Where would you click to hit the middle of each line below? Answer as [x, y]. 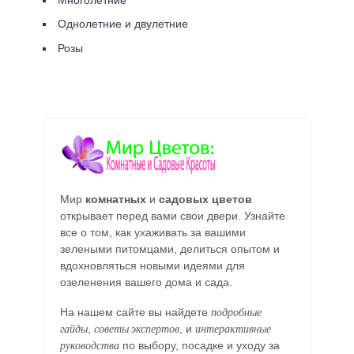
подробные [236, 312]
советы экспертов [137, 328]
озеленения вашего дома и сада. [146, 282]
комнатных [116, 200]
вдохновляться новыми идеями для [153, 266]
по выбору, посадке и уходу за [200, 345]
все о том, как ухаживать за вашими [153, 233]
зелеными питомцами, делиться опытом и [170, 249]
